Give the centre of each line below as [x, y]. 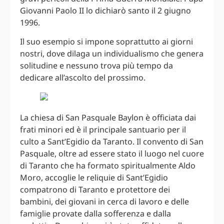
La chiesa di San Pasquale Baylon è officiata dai [108, 117]
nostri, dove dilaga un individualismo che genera [112, 53]
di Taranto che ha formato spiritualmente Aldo [108, 165]
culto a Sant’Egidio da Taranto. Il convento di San [112, 141]
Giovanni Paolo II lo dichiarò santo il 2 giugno [105, 10]
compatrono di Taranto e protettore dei [95, 189]
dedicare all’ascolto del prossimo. [83, 77]
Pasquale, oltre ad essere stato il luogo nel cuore [112, 153]
